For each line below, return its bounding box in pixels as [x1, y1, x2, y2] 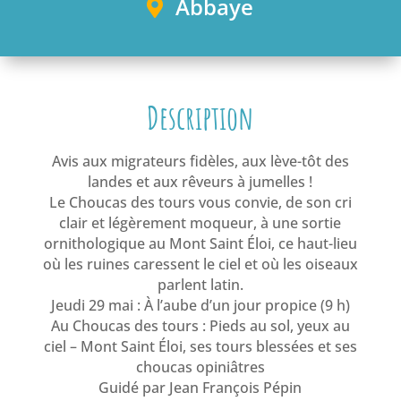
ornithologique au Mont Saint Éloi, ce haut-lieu [43, 234, 357, 253]
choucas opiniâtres [135, 357, 265, 377]
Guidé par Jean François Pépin [98, 378, 303, 397]
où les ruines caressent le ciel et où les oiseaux [42, 254, 358, 274]
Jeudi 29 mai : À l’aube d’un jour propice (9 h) [50, 295, 350, 315]
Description [147, 97, 254, 138]
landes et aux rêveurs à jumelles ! [88, 172, 313, 192]
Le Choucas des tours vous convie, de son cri [48, 192, 352, 212]
